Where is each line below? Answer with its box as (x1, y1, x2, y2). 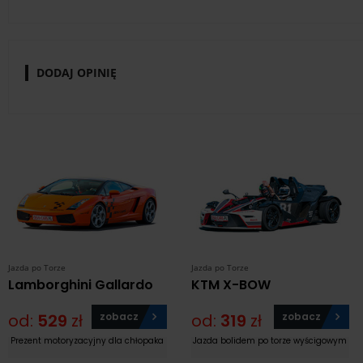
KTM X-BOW (190, 275, 271, 295)
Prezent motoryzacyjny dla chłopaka (11, 335, 164, 348)
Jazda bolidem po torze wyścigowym (193, 335, 348, 348)
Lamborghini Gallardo (8, 275, 153, 295)
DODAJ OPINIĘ (36, 64, 117, 80)
